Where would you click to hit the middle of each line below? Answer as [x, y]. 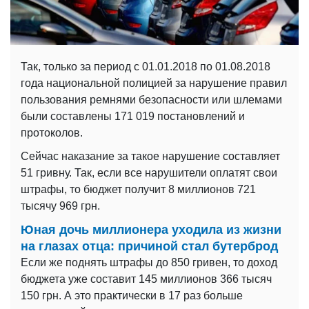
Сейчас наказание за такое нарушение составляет [150, 157]
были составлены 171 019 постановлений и [133, 117]
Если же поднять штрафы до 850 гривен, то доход [149, 263]
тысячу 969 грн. [60, 206]
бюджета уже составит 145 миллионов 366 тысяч [146, 279]
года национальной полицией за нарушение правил [154, 83]
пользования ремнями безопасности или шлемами [151, 100]
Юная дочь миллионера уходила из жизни [151, 230]
